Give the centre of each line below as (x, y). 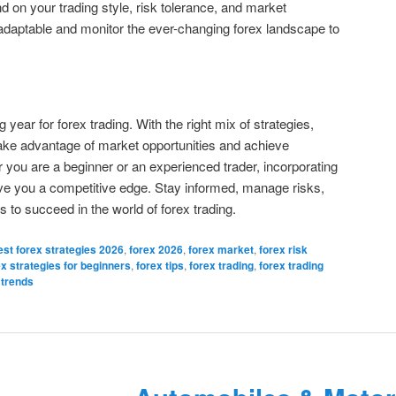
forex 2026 (156, 249)
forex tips (160, 265)
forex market (221, 249)
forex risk (283, 249)
